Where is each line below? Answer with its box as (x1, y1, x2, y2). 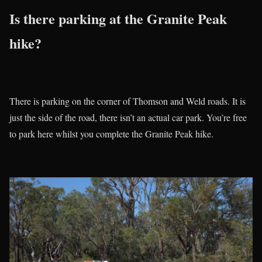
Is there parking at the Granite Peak (9, 8, 227, 29)
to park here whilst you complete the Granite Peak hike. (9, 127, 213, 140)
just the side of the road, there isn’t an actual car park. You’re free (9, 111, 247, 124)
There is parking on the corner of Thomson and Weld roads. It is (9, 95, 246, 108)
